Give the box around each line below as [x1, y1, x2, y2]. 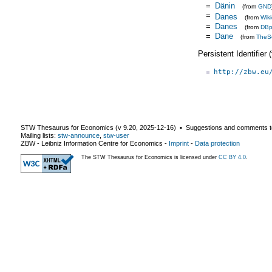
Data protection [195, 139, 240, 147]
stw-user [103, 131, 129, 139]
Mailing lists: [21, 131, 58, 139]
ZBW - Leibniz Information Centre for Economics [21, 139, 163, 147]
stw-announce [58, 131, 100, 139]
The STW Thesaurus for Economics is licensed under [81, 154, 219, 160]
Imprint [169, 139, 189, 147]
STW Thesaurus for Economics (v [21, 123, 123, 131]
